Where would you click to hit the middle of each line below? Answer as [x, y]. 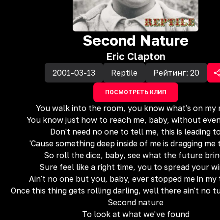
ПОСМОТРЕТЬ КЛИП [136, 92]
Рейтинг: [171, 73]
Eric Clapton [136, 56]
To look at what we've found [136, 214]
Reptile [124, 73]
